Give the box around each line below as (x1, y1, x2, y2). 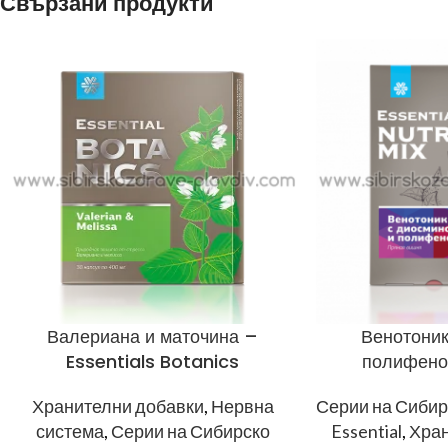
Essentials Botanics (66, 349, 240, 375)
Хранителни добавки (31, 395, 204, 418)
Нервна (210, 395, 274, 418)
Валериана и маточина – (47, 324, 259, 350)
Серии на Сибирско (110, 420, 270, 443)
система (35, 420, 104, 443)
